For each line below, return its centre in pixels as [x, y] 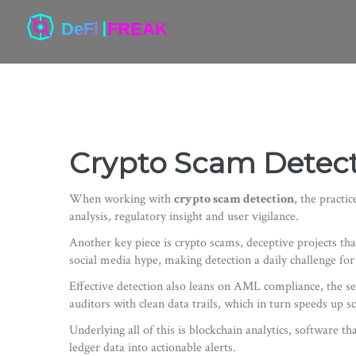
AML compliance [277, 286]
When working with [122, 199]
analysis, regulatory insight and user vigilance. [184, 217]
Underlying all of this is [129, 330]
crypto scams [207, 243]
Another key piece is [122, 243]
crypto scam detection [234, 199]
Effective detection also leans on [151, 286]
